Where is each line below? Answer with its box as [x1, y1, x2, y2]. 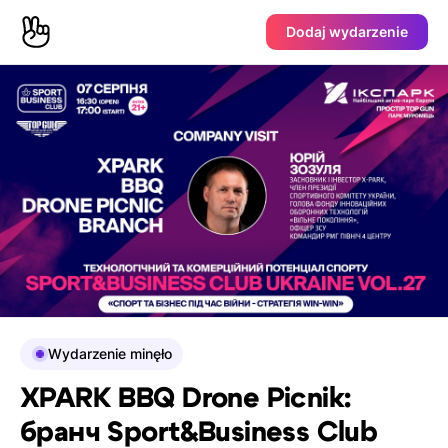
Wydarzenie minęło [48, 345, 172, 362]
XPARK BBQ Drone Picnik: [20, 385, 351, 413]
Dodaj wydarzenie [286, 23, 408, 40]
